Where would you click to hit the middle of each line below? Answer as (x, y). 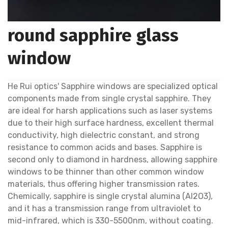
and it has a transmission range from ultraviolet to (104, 208)
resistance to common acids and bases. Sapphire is (105, 147)
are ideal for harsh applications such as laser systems (110, 111)
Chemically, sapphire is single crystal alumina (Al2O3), (110, 196)
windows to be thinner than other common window (106, 172)
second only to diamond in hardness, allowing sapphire (112, 160)
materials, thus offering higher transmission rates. (104, 184)
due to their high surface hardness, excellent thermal (111, 123)
